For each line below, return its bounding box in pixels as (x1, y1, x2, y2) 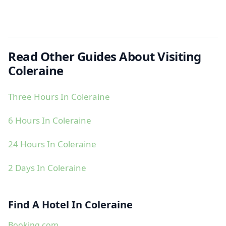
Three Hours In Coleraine (8, 91, 110, 102)
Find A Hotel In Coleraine (8, 198, 133, 211)
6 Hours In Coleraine (8, 115, 91, 126)
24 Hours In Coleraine (8, 138, 96, 150)
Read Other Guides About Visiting (8, 48, 201, 65)
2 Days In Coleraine (8, 162, 86, 174)
